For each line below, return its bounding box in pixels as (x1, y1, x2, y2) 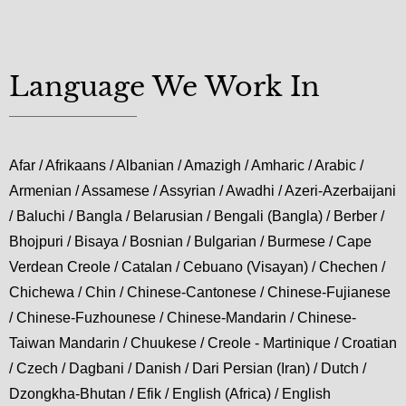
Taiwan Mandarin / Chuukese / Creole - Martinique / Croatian (9, 335, 397, 352)
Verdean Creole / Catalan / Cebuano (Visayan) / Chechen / (9, 259, 385, 275)
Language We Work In (9, 70, 320, 104)
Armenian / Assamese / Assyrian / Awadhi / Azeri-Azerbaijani (9, 183, 396, 199)
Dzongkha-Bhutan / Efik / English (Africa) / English (9, 386, 331, 402)
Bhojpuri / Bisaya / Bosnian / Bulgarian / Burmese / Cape (9, 234, 372, 250)
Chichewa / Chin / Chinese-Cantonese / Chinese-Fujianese (9, 285, 391, 301)
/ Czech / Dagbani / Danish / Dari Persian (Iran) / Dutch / (9, 361, 366, 377)
